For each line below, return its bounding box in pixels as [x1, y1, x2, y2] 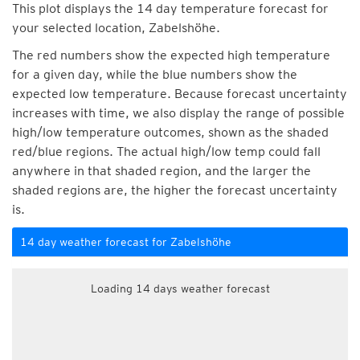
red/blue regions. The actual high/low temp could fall [12, 144, 321, 159]
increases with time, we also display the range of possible [12, 105, 345, 121]
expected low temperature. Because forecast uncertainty [12, 86, 347, 101]
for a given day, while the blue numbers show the [12, 67, 297, 82]
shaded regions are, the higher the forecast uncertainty [12, 182, 337, 198]
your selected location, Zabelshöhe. [12, 20, 220, 35]
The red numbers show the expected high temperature [12, 47, 330, 63]
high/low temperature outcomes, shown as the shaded [12, 125, 329, 140]
